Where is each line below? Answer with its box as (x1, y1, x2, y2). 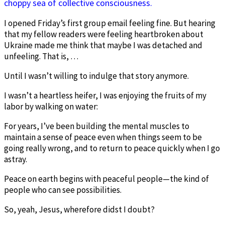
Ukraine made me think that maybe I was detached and (4, 39, 202, 51)
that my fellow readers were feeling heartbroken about (4, 28, 203, 40)
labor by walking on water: (4, 100, 98, 112)
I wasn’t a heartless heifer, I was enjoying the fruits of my (4, 89, 206, 101)
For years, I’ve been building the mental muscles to (4, 120, 189, 132)
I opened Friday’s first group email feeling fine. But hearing (4, 17, 215, 29)
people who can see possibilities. (4, 184, 122, 195)
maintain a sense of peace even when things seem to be (4, 131, 202, 143)
